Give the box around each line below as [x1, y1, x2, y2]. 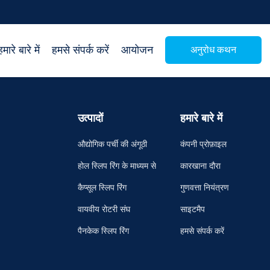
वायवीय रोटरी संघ [77, 205, 130, 214]
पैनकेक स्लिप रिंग [77, 227, 129, 236]
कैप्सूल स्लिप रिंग [77, 183, 127, 192]
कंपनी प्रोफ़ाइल [180, 140, 227, 149]
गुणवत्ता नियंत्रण [180, 183, 229, 192]
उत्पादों [77, 112, 103, 124]
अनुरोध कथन [190, 44, 236, 55]
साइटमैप [180, 205, 205, 214]
